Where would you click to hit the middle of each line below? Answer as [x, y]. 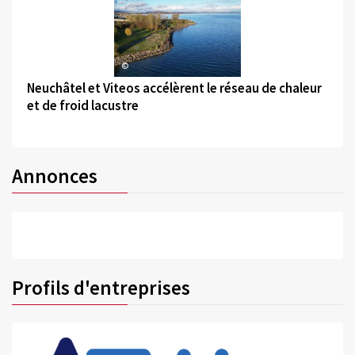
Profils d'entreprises [101, 287]
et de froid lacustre [82, 105]
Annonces [55, 176]
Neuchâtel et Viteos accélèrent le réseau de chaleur [174, 88]
